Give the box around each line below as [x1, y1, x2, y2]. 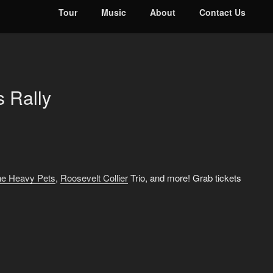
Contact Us [199, 5, 246, 18]
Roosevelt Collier [60, 171, 128, 184]
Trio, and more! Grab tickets [127, 171, 241, 184]
